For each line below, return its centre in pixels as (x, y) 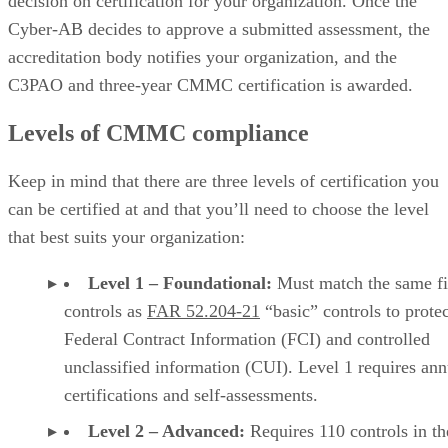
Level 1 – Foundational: (180, 282)
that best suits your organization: (126, 236)
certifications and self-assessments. (191, 394)
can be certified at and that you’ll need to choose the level (218, 208)
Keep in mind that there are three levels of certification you (223, 180)
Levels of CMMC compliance (158, 132)
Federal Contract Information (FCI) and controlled (247, 338)
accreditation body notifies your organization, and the (202, 56)
